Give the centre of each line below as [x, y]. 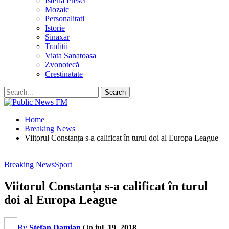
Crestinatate [64, 74]
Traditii [56, 46]
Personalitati [65, 19]
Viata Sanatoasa [71, 55]
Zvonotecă [62, 65]
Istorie [55, 28]
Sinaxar [57, 37]
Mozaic [57, 9]
